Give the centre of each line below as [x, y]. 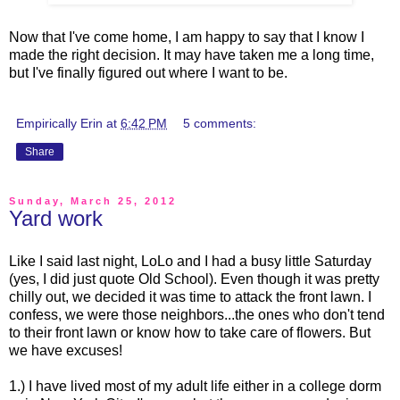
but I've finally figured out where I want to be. [150, 73]
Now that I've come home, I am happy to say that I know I [187, 37]
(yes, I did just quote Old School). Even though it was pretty [194, 279]
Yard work [56, 219]
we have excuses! [66, 351]
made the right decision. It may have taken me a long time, [192, 55]
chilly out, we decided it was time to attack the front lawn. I [190, 297]
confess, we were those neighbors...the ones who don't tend [197, 315]
